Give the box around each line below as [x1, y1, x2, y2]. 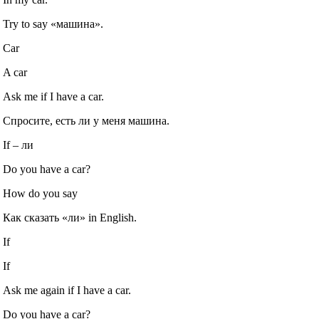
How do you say [3, 187, 78, 200]
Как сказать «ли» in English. [3, 211, 137, 224]
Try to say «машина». [3, 18, 104, 31]
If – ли [3, 139, 34, 152]
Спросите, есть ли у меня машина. [3, 115, 170, 127]
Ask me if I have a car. [3, 90, 105, 103]
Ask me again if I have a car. [3, 284, 132, 297]
